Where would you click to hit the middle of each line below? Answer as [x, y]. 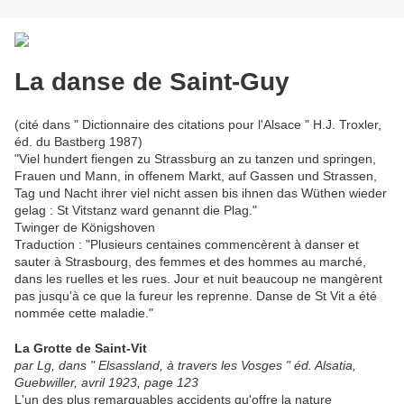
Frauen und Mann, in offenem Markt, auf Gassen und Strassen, [196, 175]
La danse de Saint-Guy [152, 81]
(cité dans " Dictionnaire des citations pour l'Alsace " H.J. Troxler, [198, 124]
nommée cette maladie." [84, 312]
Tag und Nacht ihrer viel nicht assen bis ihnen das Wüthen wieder [201, 193]
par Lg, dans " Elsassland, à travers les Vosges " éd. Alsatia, [185, 365]
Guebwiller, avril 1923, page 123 [106, 382]
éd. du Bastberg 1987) [78, 141]
